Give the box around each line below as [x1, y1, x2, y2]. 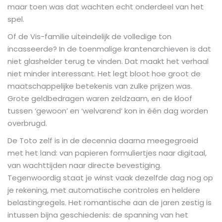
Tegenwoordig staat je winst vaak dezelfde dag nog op [7, 172, 213, 183]
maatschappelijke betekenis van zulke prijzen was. [7, 80, 192, 91]
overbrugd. [7, 117, 47, 128]
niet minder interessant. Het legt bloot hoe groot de [7, 68, 201, 79]
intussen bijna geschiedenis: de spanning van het [7, 209, 188, 220]
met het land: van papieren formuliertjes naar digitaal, [7, 147, 207, 158]
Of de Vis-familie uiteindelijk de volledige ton [7, 31, 171, 42]
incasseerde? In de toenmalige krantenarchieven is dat [7, 43, 211, 54]
